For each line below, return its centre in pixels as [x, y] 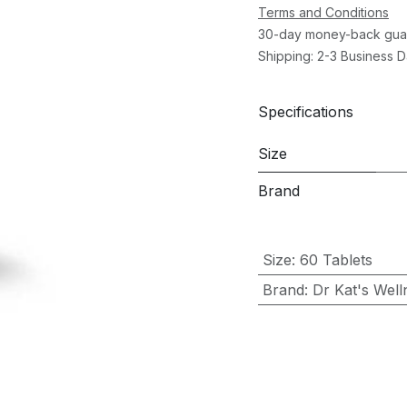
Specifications [306, 111]
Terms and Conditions [323, 12]
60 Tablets [336, 260]
